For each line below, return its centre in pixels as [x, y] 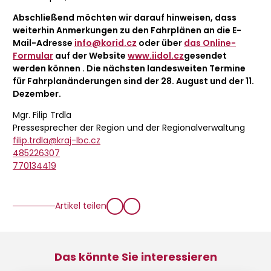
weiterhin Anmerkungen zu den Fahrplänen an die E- [127, 30]
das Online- [210, 43]
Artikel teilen [81, 206]
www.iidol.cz [156, 55]
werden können [47, 68]
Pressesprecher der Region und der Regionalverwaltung [129, 127]
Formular [33, 55]
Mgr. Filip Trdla [42, 115]
